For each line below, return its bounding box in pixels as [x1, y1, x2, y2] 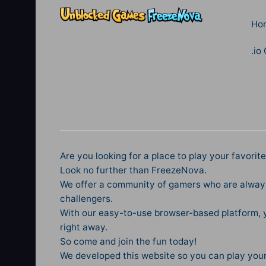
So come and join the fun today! [59, 235, 197, 247]
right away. [59, 221, 107, 233]
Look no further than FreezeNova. [59, 164, 207, 176]
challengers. [59, 192, 113, 204]
